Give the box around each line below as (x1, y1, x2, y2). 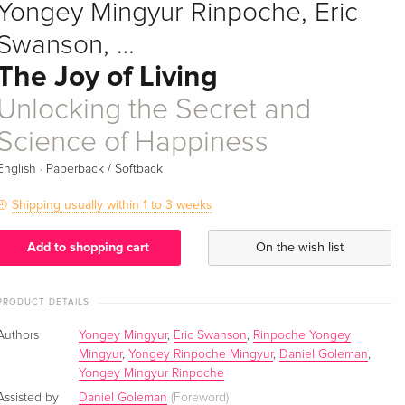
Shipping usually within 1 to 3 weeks (12, 196, 213, 212)
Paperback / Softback (46, 162, 164, 175)
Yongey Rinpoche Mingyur (128, 348, 274, 362)
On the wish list (255, 240, 344, 256)
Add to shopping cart (27, 240, 150, 256)
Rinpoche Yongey (253, 329, 352, 343)
